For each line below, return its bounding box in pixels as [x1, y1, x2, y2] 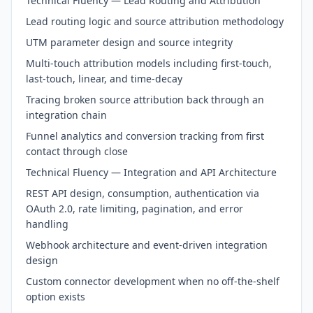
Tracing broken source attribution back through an [26, 93, 264, 106]
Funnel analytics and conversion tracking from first [26, 129, 264, 143]
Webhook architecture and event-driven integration [26, 238, 268, 252]
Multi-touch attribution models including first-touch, [26, 57, 272, 70]
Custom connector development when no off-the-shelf [26, 275, 279, 288]
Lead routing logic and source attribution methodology [26, 15, 284, 28]
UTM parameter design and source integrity [26, 36, 233, 49]
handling [26, 217, 68, 231]
